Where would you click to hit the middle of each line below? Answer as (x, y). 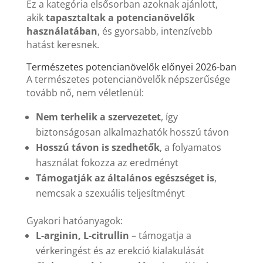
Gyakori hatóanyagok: (74, 221)
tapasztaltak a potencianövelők (120, 18)
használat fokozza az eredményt (107, 163)
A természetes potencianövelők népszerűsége (128, 80)
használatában (62, 31)
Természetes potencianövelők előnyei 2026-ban (131, 67)
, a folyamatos (190, 148)
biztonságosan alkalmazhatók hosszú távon (132, 132)
